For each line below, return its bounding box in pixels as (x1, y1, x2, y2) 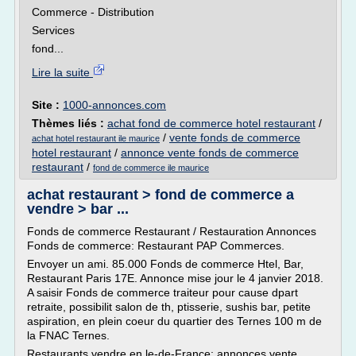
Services (32, 24, 75, 37)
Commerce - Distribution (32, 6, 154, 18)
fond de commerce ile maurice (93, 163, 209, 172)
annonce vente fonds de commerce (121, 146, 299, 159)
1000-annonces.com (63, 99, 166, 111)
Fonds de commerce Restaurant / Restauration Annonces (27, 225, 316, 238)
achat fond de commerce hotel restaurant (107, 117, 315, 130)
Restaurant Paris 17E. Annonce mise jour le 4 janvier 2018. (27, 272, 323, 284)
